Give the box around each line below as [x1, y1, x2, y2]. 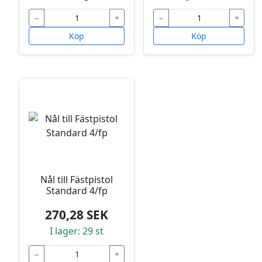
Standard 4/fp [46, 184, 108, 198]
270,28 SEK [45, 206, 108, 223]
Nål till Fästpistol [40, 173, 113, 187]
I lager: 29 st [50, 225, 104, 238]
